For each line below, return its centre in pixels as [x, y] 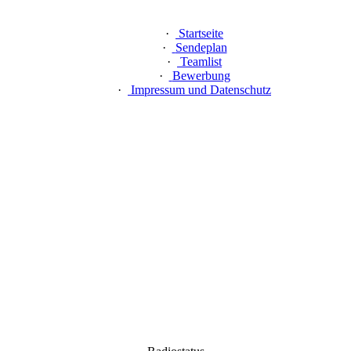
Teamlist [201, 62]
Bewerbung [201, 76]
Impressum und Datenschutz [201, 90]
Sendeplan [201, 47]
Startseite [201, 33]
